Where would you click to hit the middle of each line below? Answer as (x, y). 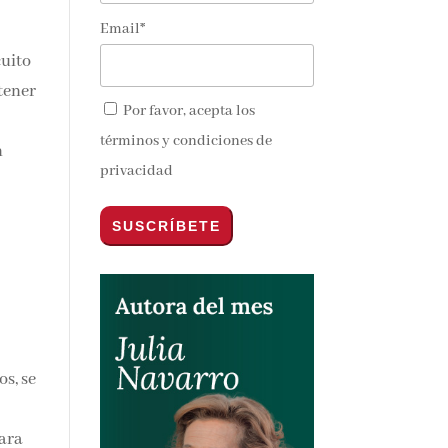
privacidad (126, 169)
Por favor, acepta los (177, 109)
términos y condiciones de (175, 139)
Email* (112, 27)
